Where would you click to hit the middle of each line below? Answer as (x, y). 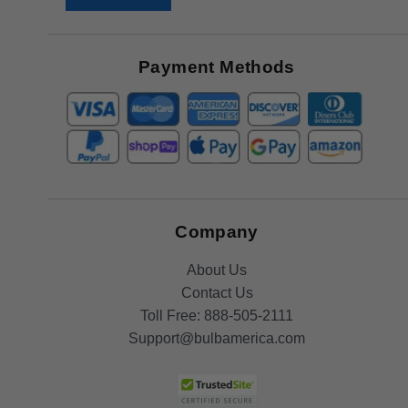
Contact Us (217, 293)
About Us (217, 270)
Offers (87, 58)
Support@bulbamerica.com (217, 339)
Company (217, 232)
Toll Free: (172, 316)
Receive (95, 13)
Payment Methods (217, 67)
